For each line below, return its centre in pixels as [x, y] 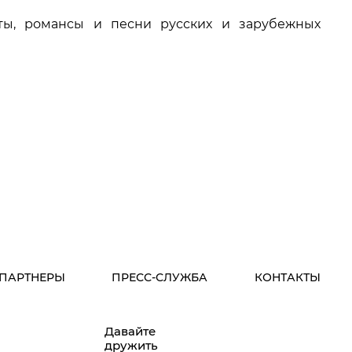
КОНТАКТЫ [288, 278]
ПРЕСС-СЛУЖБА [160, 278]
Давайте [130, 332]
